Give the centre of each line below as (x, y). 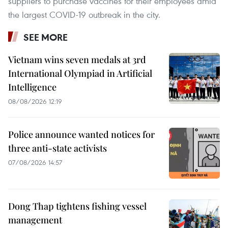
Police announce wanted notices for (81, 135)
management (35, 220)
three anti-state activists (58, 148)
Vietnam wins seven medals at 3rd (77, 60)
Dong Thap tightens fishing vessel (77, 206)
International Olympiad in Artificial (80, 74)
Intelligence (32, 87)
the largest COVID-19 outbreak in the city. (84, 15)
